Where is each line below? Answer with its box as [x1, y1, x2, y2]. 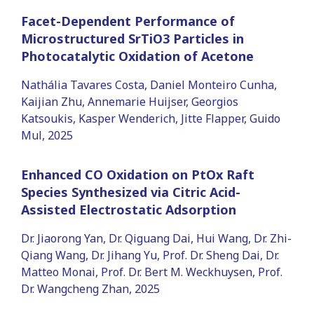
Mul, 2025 [21, 127, 73, 143]
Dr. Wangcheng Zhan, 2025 [21, 280, 160, 296]
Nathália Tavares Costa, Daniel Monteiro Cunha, [21, 76, 277, 93]
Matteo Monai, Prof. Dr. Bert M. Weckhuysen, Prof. [21, 264, 282, 280]
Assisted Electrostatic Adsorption [21, 200, 236, 218]
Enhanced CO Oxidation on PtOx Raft [21, 165, 254, 183]
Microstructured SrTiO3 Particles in [21, 29, 244, 47]
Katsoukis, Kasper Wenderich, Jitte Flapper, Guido [21, 110, 280, 126]
